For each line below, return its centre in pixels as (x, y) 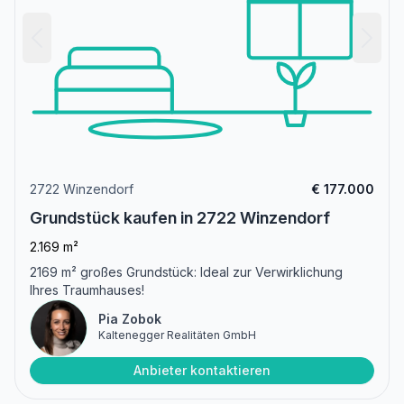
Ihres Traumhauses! (87, 290)
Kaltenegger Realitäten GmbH (177, 335)
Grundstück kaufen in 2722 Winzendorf (180, 218)
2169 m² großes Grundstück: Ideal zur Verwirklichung (186, 272)
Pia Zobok (130, 319)
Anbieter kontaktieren (202, 371)
